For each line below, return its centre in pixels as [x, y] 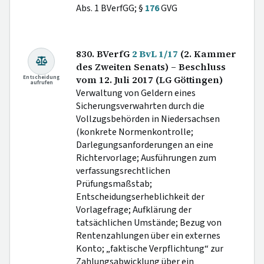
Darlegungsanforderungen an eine [145, 145]
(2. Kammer [207, 54]
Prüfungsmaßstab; [114, 184]
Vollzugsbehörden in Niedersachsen [148, 119]
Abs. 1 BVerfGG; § [110, 8]
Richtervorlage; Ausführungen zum [146, 158]
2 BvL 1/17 [155, 54]
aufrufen [41, 82]
